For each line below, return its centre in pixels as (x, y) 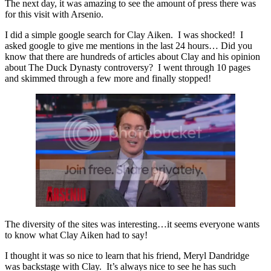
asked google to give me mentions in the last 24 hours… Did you (129, 46)
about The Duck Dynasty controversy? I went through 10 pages (128, 68)
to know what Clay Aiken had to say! (76, 235)
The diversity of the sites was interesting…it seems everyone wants (132, 224)
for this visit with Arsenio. (54, 15)
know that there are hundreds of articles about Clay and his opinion (132, 57)
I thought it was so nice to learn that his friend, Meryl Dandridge (127, 256)
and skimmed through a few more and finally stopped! (108, 79)
